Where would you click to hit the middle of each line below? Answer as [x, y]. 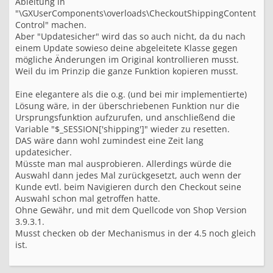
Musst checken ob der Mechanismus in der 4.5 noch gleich [136, 233]
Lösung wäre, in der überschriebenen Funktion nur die [127, 106]
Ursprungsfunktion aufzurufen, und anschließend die [125, 117]
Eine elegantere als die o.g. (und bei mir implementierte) [131, 94]
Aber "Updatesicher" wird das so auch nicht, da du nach [130, 36]
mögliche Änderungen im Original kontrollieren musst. [127, 59]
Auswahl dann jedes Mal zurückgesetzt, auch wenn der [128, 175]
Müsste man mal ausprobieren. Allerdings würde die [123, 164]
